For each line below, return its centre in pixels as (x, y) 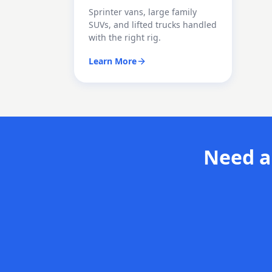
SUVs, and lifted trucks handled (153, 25)
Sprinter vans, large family (143, 12)
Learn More (113, 61)
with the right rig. (125, 37)
